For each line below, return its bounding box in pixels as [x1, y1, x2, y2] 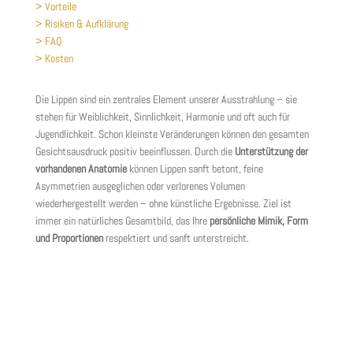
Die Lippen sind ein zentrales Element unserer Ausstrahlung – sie [35, 92, 297, 106]
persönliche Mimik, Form [209, 214, 308, 228]
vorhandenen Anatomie [35, 162, 129, 176]
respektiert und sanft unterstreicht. [105, 231, 249, 245]
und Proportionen [35, 231, 106, 245]
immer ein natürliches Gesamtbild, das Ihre [35, 214, 210, 228]
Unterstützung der [234, 144, 308, 158]
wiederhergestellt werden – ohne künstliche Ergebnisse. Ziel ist [35, 196, 292, 210]
